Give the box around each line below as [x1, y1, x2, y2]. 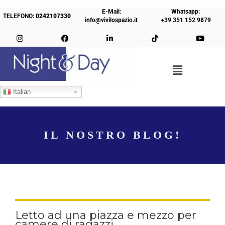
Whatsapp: [171, 8, 200, 15]
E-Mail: [101, 8, 121, 15]
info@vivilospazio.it [85, 17, 138, 24]
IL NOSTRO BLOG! [44, 129, 181, 142]
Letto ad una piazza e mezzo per [15, 208, 196, 222]
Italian [11, 87, 31, 95]
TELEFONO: [3, 12, 36, 20]
